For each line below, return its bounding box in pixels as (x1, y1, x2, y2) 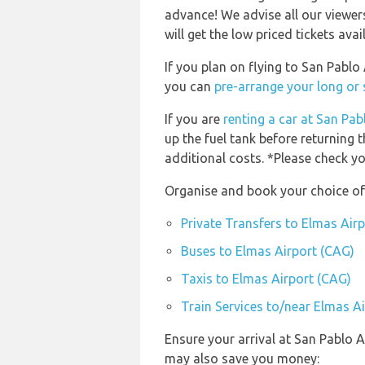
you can (165, 79, 214, 94)
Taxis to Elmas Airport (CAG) (181, 271, 351, 286)
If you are (165, 112, 223, 126)
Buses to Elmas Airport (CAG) (181, 244, 354, 258)
